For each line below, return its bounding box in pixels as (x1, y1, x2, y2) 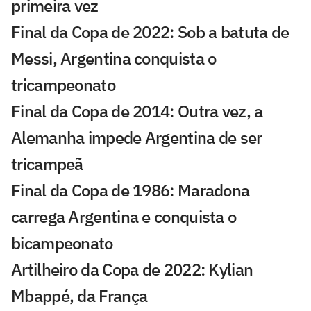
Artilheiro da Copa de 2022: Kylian (11, 258, 253, 280)
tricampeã (11, 152, 83, 175)
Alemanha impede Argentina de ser (11, 126, 262, 149)
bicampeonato (11, 231, 113, 254)
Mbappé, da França (11, 284, 148, 307)
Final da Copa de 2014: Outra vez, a (11, 99, 263, 122)
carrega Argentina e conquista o (11, 205, 237, 228)
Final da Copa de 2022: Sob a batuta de (11, 20, 289, 43)
